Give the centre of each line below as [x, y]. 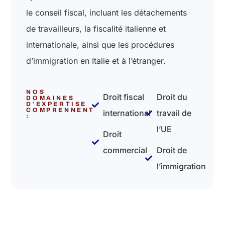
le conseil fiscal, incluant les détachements [107, 12]
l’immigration [181, 166]
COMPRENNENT [61, 110]
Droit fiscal [124, 97]
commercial [125, 150]
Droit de [172, 150]
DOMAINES [50, 98]
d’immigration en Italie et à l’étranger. [96, 61]
